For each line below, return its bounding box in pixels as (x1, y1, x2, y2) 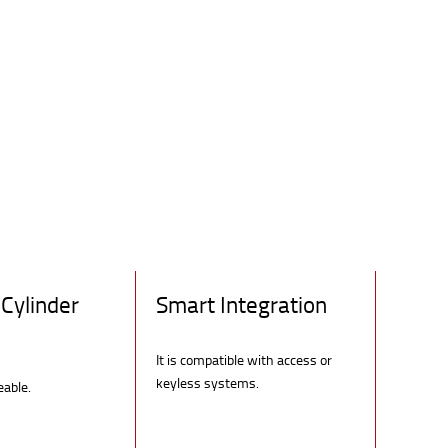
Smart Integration (156, 287, 327, 320)
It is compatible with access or (156, 349, 332, 369)
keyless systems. (156, 372, 259, 392)
